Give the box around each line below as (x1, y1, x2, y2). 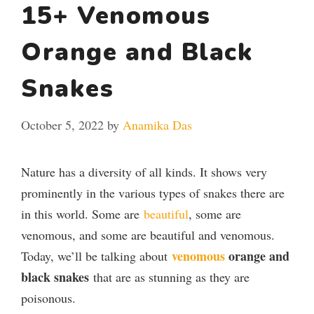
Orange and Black (21, 35, 253, 69)
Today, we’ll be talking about (21, 247, 172, 264)
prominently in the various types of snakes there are (21, 184, 285, 201)
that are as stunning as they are (89, 268, 250, 285)
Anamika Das (123, 116, 192, 133)
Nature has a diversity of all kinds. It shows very (21, 163, 267, 180)
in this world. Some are (21, 205, 144, 222)
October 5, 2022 (21, 116, 104, 133)
